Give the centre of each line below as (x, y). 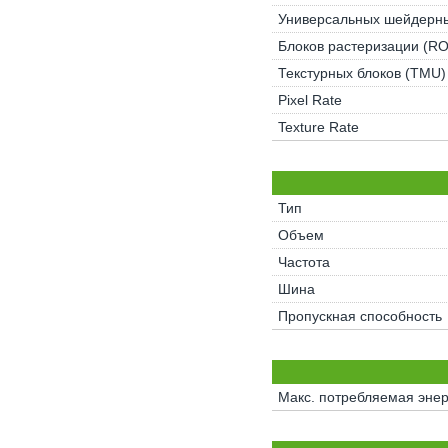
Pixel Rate (309, 100)
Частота (303, 262)
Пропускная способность (359, 316)
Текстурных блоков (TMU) (361, 73)
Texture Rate (318, 127)
